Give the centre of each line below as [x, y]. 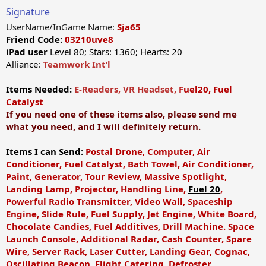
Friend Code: [34, 39]
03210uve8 [88, 39]
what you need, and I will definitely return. [103, 127]
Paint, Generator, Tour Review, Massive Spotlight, [116, 177]
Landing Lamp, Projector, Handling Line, [97, 189]
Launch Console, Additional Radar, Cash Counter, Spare [129, 239]
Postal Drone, [115, 152]
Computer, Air [178, 152]
